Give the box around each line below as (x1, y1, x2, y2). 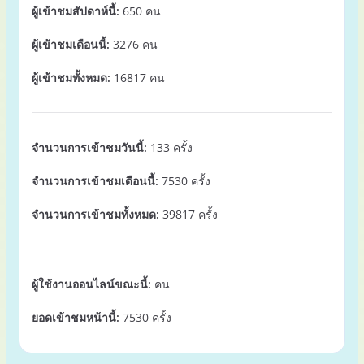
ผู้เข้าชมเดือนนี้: (31, 37, 110, 52)
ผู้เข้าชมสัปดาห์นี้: (31, 3, 119, 19)
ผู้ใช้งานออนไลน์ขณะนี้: (31, 276, 151, 292)
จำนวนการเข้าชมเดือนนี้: (31, 173, 158, 188)
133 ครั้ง (146, 140, 193, 155)
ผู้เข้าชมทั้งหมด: (31, 70, 110, 85)
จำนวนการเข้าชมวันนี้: (31, 140, 147, 155)
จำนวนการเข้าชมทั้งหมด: (31, 206, 159, 222)
